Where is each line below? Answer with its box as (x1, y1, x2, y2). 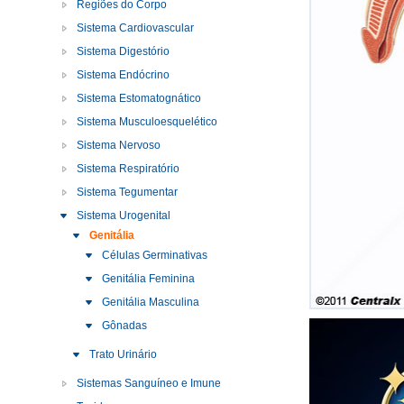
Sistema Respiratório (77, 162, 179, 176)
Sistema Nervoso (77, 139, 161, 152)
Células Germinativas (102, 249, 207, 262)
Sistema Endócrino (77, 69, 170, 82)
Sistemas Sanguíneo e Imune (77, 377, 221, 390)
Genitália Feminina (102, 272, 195, 286)
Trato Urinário (89, 348, 157, 362)
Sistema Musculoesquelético (77, 115, 217, 129)
